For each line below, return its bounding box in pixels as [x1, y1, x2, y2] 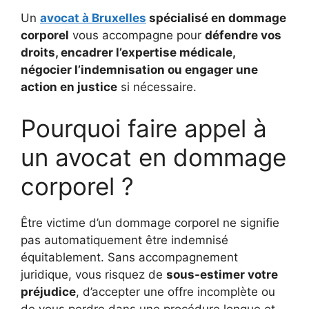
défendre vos [205, 28, 281, 42]
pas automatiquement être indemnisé [21, 232, 228, 247]
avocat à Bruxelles [40, 11, 146, 25]
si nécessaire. [117, 80, 200, 94]
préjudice [21, 284, 76, 299]
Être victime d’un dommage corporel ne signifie [21, 215, 279, 230]
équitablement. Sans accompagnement [21, 250, 238, 264]
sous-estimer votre [166, 267, 278, 281]
